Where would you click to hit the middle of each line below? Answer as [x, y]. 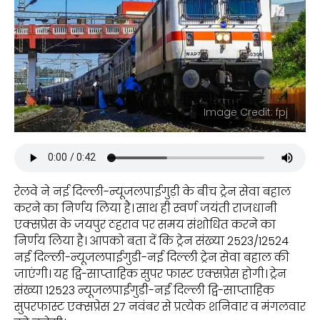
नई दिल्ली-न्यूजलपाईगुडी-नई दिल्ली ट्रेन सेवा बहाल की [152, 257]
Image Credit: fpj [246, 112]
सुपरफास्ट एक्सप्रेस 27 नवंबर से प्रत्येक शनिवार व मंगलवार [160, 306]
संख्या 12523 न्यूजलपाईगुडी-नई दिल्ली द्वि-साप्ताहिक [144, 290]
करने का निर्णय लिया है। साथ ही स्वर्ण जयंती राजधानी [146, 208]
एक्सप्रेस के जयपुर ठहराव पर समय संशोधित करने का [145, 224]
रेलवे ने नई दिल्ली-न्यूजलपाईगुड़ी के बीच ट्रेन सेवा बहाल [152, 191]
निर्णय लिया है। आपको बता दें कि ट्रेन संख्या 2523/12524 [151, 241]
